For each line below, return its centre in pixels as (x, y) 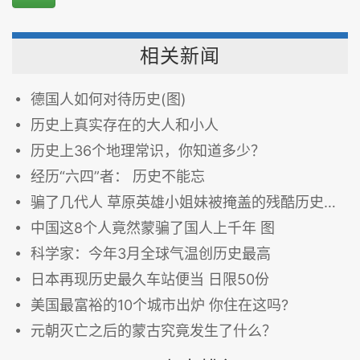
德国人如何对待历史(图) (108, 99)
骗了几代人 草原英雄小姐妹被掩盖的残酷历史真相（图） (177, 202)
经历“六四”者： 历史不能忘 (118, 176)
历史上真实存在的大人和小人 (125, 125)
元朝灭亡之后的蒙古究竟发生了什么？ (153, 331)
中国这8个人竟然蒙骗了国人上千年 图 (153, 228)
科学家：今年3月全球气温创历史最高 (151, 254)
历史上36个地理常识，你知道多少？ (148, 151)
